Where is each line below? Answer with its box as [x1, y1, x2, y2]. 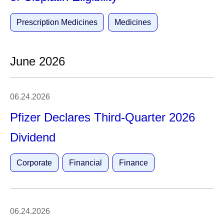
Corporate [16, 158, 52, 167]
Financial [69, 158, 102, 167]
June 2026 [10, 54, 65, 68]
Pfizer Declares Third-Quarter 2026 [10, 110, 195, 124]
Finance [119, 158, 148, 167]
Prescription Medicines [16, 18, 97, 26]
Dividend [10, 130, 55, 144]
